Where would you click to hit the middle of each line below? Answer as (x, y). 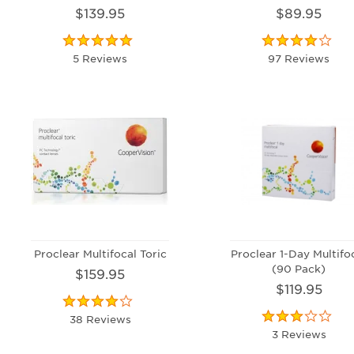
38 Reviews (100, 318)
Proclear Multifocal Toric (100, 253)
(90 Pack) (299, 268)
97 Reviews (299, 58)
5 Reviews (100, 58)
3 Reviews (299, 333)
